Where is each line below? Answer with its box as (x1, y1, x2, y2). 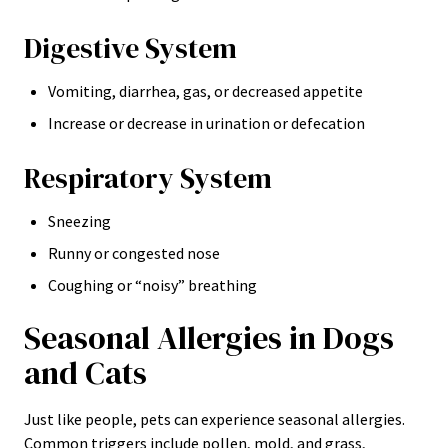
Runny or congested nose (48, 243, 220, 263)
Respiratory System (24, 159, 272, 197)
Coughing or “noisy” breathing (48, 275, 257, 295)
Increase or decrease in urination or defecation (48, 113, 365, 133)
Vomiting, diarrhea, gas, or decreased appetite (48, 81, 363, 101)
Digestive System (24, 29, 237, 67)
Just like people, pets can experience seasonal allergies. (24, 409, 405, 429)
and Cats (24, 351, 147, 395)
